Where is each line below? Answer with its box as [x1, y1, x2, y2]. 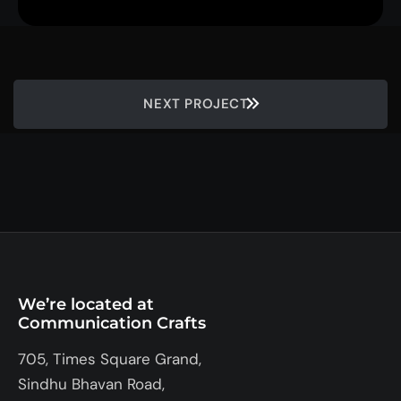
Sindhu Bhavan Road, [18, 373, 165, 394]
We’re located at [18, 294, 154, 314]
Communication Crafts [18, 312, 206, 333]
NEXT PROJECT [143, 94, 249, 113]
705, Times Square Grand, [18, 348, 201, 369]
